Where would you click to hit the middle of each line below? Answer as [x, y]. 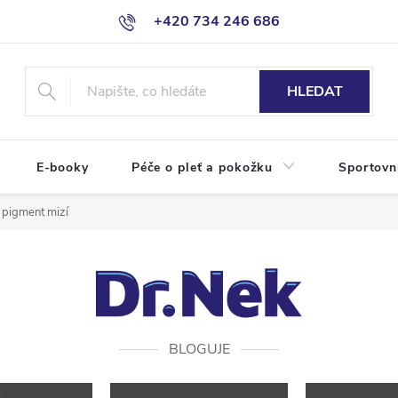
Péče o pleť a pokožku [202, 167]
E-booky [62, 167]
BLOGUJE [199, 349]
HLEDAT [314, 92]
